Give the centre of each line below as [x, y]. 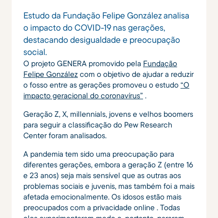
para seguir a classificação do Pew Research [98, 124]
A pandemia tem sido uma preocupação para [99, 154]
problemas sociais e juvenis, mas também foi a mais [109, 186]
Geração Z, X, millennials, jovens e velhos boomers [108, 114]
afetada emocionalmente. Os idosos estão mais [102, 196]
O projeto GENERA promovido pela [83, 63]
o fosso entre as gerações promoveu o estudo [102, 84]
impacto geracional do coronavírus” [83, 95]
